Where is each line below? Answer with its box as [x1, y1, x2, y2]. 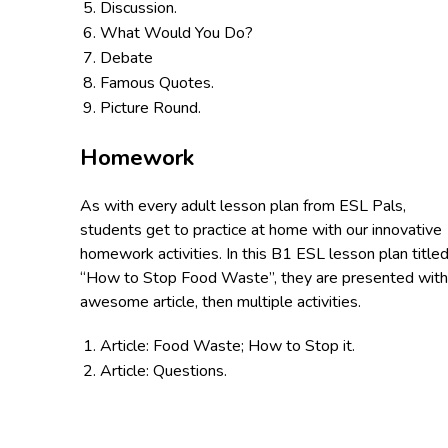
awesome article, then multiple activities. [80, 291, 365, 313]
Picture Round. [100, 97, 205, 119]
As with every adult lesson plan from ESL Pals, [80, 195, 406, 217]
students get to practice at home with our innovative [80, 219, 442, 241]
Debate [100, 47, 153, 69]
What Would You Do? [100, 22, 253, 44]
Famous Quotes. [100, 72, 226, 94]
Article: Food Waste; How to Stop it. [100, 335, 359, 357]
